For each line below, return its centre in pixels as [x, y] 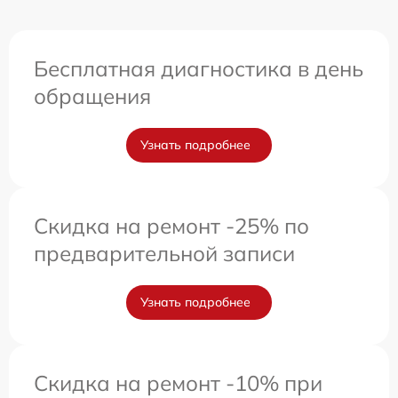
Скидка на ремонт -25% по [171, 226]
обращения [92, 96]
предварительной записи [164, 254]
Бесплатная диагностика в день [199, 69]
